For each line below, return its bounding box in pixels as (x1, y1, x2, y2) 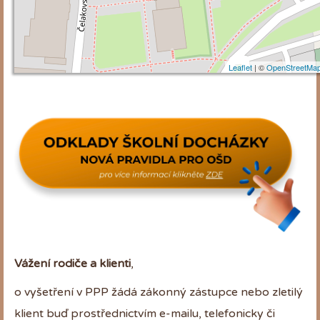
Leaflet (229, 61, 252, 73)
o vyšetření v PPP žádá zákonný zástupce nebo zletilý (14, 284, 303, 299)
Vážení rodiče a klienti (14, 256, 131, 271)
